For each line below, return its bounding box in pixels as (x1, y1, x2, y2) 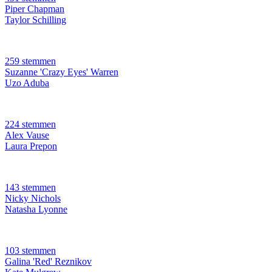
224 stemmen (5, 119, 56, 130)
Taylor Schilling (5, 15, 66, 25)
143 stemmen (5, 182, 56, 193)
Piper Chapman (5, 4, 64, 15)
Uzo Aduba (5, 78, 49, 89)
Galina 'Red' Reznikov (5, 256, 92, 267)
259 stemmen (5, 56, 56, 67)
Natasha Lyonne (5, 204, 67, 215)
